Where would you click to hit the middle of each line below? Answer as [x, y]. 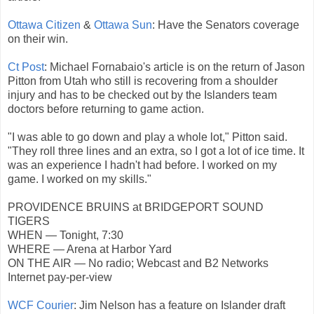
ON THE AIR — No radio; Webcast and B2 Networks [138, 264]
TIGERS [29, 221]
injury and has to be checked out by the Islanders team [142, 95]
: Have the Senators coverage [226, 25]
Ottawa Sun [123, 25]
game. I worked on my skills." [80, 179]
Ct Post [26, 67]
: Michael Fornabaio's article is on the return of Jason [175, 67]
